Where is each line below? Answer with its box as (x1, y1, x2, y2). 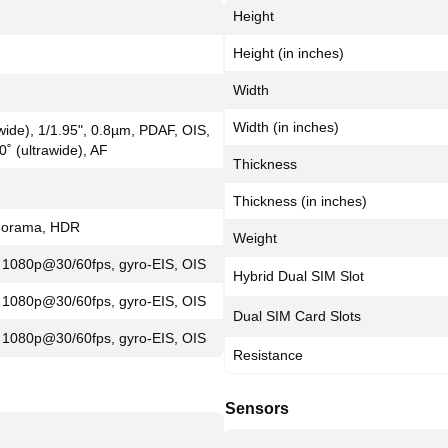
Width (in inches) (233, 119, 339, 135)
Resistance (233, 347, 303, 363)
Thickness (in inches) (233, 193, 367, 209)
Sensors (225, 400, 289, 417)
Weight (233, 230, 277, 246)
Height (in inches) (233, 45, 344, 61)
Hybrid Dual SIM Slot (233, 268, 364, 284)
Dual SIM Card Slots (233, 308, 361, 324)
